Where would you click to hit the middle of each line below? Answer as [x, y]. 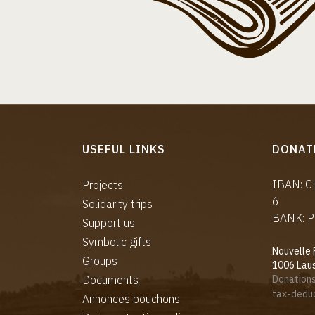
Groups [100, 261]
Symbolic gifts [117, 242]
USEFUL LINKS [124, 149]
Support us [109, 223]
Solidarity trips [117, 204]
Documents [110, 279]
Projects [103, 185]
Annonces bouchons [131, 298]
